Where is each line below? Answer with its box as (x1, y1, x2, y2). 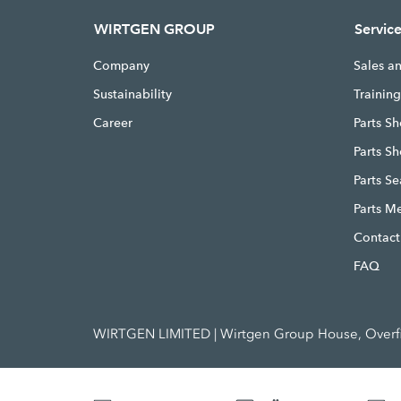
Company (93, 57, 150, 73)
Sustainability (93, 86, 173, 102)
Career (93, 115, 133, 131)
